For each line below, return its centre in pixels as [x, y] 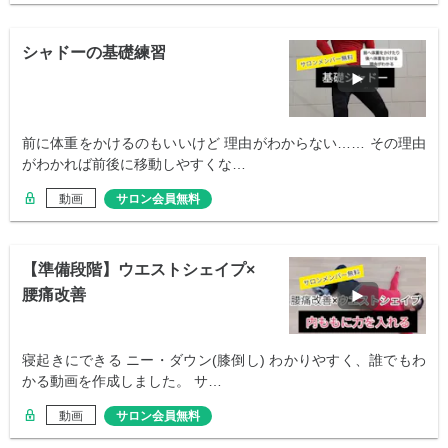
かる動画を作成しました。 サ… [122, 381]
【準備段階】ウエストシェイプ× [138, 270]
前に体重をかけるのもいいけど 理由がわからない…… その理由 [224, 143]
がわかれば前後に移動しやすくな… [134, 164]
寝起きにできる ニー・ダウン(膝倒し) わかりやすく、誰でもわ [224, 360]
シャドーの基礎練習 [94, 53]
